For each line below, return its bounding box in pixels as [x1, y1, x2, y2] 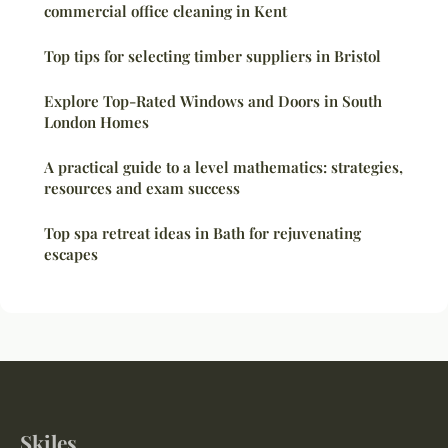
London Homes [44, 111, 149, 132]
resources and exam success [44, 177, 240, 198]
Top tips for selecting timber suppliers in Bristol [44, 45, 381, 66]
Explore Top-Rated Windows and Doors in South [44, 90, 382, 111]
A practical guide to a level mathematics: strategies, [44, 156, 403, 177]
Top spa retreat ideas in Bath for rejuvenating [44, 222, 361, 243]
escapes [44, 243, 98, 264]
